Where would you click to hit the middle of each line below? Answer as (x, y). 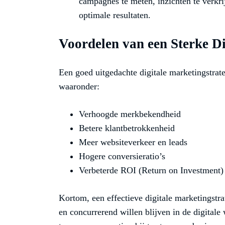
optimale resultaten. (115, 15)
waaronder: (79, 87)
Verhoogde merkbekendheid (130, 114)
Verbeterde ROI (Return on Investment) (151, 171)
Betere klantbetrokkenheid (127, 128)
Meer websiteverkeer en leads (133, 142)
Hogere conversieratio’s (122, 156)
